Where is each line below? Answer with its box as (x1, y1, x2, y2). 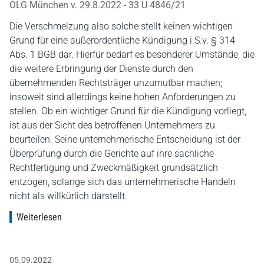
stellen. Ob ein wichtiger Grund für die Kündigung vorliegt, (9, 105, 246, 117)
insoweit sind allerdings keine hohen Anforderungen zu (9, 91, 236, 103)
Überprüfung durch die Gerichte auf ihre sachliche (9, 147, 214, 159)
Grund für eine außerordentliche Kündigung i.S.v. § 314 (9, 34, 235, 46)
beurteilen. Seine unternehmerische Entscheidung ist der (9, 133, 240, 145)
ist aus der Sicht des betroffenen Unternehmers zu (9, 119, 215, 131)
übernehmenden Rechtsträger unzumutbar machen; (9, 77, 222, 88)
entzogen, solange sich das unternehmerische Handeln (9, 176, 236, 187)
